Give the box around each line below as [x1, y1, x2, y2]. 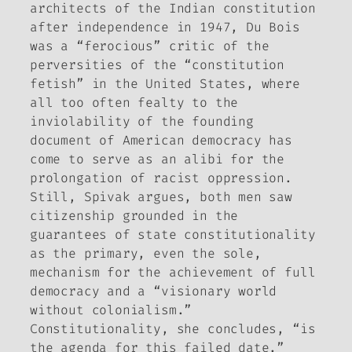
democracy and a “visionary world [30, 282, 277, 299]
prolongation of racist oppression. [30, 169, 292, 186]
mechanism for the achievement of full [30, 263, 316, 280]
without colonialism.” [30, 301, 192, 318]
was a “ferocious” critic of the [30, 37, 269, 54]
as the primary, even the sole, [30, 244, 262, 262]
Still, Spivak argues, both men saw [30, 188, 292, 205]
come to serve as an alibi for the [30, 150, 285, 167]
